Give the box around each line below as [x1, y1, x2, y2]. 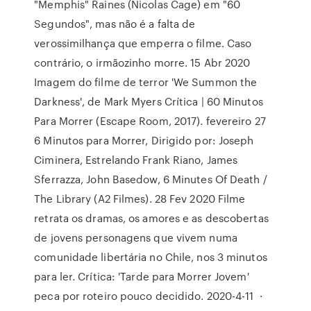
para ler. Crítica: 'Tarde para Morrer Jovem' [34, 269, 249, 284]
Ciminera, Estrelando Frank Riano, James [34, 152, 238, 167]
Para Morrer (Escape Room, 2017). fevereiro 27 [34, 113, 269, 128]
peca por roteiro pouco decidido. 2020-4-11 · [34, 288, 268, 303]
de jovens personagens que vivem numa [34, 230, 237, 245]
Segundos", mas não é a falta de [34, 16, 196, 31]
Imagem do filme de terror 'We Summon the [34, 74, 258, 90]
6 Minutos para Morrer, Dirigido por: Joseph [34, 133, 254, 148]
